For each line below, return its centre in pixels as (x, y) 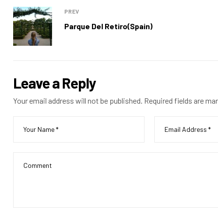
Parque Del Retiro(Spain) (108, 26)
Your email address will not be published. (78, 100)
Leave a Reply (54, 82)
